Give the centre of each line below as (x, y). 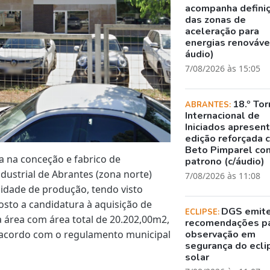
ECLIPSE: (203, 212)
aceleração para (222, 31)
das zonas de (216, 20)
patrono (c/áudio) (225, 161)
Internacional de (223, 115)
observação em (221, 234)
